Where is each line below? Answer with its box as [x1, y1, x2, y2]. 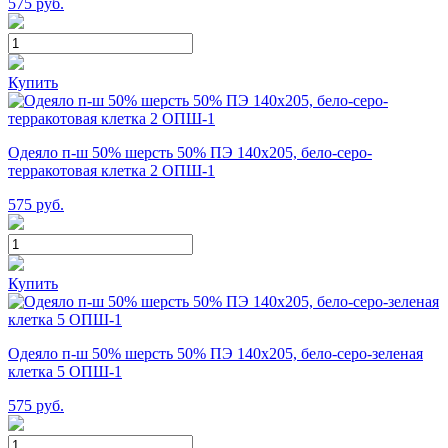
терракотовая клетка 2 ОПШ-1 [8, 161, 215, 179]
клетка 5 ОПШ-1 [8, 362, 122, 380]
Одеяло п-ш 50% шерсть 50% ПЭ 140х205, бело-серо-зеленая [8, 344, 423, 362]
